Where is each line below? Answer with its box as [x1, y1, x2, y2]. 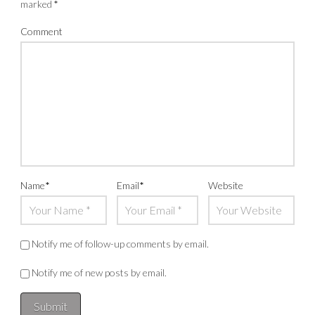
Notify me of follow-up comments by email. [32, 237, 210, 250]
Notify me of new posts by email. [32, 266, 167, 278]
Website [207, 179, 243, 191]
